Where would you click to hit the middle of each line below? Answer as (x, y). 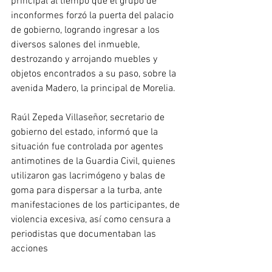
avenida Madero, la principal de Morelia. (93, 89)
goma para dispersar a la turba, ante (88, 191)
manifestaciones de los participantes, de (97, 206)
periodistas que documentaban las (85, 235)
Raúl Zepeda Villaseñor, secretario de (89, 118)
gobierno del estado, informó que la (86, 133)
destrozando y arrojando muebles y (85, 60)
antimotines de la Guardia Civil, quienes (94, 162)
